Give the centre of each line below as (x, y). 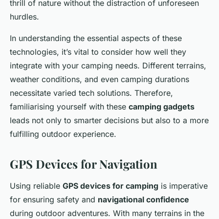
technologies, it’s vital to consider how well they (98, 52)
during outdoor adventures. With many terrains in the (107, 213)
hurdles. (24, 16)
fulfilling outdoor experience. (63, 134)
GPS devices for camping (110, 186)
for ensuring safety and (54, 199)
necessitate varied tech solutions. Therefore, (91, 93)
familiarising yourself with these (69, 106)
